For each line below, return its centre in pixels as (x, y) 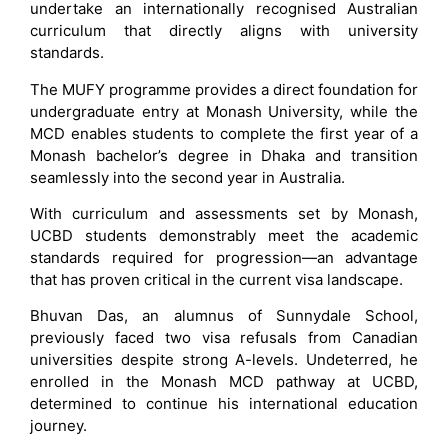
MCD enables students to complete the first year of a (224, 133)
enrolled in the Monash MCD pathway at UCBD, (224, 382)
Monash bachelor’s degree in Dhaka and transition (224, 155)
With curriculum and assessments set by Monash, (224, 213)
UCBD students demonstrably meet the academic (224, 235)
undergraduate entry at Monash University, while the (224, 111)
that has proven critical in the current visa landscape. (216, 279)
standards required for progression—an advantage (224, 257)
